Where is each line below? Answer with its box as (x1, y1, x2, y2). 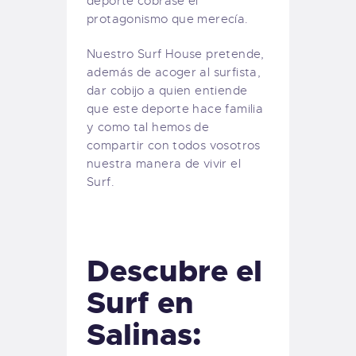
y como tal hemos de (87, 119, 210, 134)
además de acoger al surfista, (87, 64, 261, 79)
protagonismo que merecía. (87, 11, 249, 26)
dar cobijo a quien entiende (87, 83, 248, 98)
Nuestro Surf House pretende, (87, 46, 265, 61)
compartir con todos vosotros (87, 137, 261, 153)
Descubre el (87, 251, 262, 292)
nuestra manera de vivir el (87, 156, 241, 171)
